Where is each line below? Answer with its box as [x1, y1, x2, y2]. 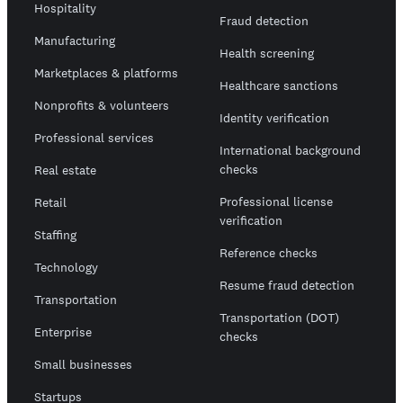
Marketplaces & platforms [34, 65, 178, 82]
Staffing [34, 227, 76, 244]
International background [219, 142, 361, 159]
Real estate [34, 162, 96, 179]
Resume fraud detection [219, 277, 354, 294]
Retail [34, 194, 67, 211]
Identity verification [219, 110, 329, 127]
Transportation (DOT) [219, 309, 339, 327]
